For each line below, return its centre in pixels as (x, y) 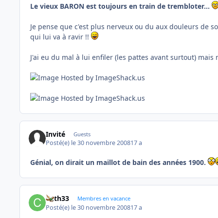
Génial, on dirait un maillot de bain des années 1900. (119, 163)
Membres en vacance (104, 199)
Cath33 (58, 199)
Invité (56, 134)
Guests (82, 134)
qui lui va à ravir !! (61, 36)
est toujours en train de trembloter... (148, 6)
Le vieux (44, 6)
